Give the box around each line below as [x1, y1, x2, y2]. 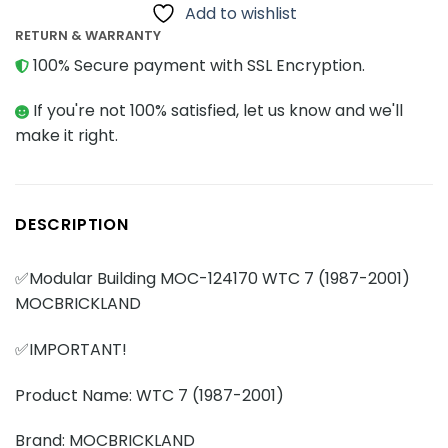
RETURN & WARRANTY [15, 26, 161, 45]
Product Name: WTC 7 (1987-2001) [15, 383, 284, 407]
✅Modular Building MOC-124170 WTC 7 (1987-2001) [15, 267, 410, 291]
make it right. [15, 124, 118, 148]
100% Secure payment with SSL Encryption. [29, 53, 365, 77]
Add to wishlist [185, 2, 297, 25]
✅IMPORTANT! [15, 337, 127, 361]
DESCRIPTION [15, 213, 129, 237]
